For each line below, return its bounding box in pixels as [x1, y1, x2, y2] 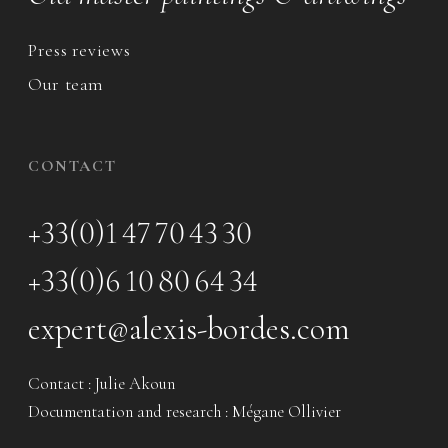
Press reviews [28, 38, 131, 61]
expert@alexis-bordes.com [28, 308, 350, 348]
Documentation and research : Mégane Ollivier [28, 400, 341, 422]
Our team [28, 72, 105, 95]
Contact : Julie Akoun [28, 372, 175, 394]
